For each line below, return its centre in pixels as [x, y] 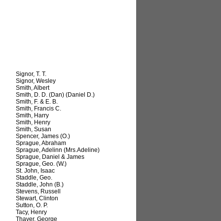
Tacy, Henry [31, 212]
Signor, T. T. [31, 74]
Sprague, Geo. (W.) [41, 164]
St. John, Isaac [35, 171]
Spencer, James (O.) [43, 136]
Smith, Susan [34, 129]
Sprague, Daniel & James [50, 157]
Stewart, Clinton [37, 199]
